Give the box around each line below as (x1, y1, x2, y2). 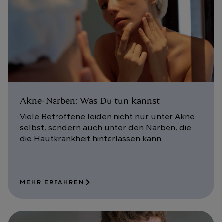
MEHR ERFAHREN (20, 179, 85, 186)
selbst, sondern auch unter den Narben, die (20, 124, 191, 132)
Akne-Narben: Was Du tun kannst (20, 96, 160, 106)
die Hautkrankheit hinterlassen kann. (20, 135, 163, 143)
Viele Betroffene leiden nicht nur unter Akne (20, 113, 195, 121)
